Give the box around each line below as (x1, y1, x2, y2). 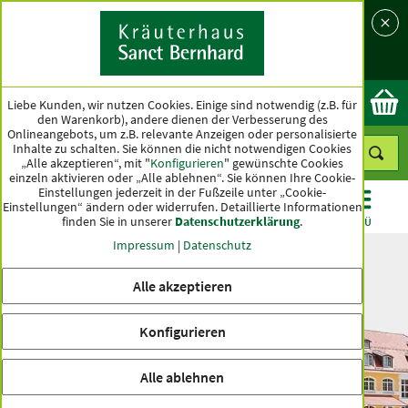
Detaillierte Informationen (219, 198, 362, 215)
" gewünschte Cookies (224, 154, 343, 171)
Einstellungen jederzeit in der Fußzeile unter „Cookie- (38, 183, 326, 200)
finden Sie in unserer (62, 212, 172, 229)
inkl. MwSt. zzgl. (9, 313, 103, 331)
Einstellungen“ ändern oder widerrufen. (2, 198, 220, 215)
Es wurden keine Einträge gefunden (96, 265, 312, 283)
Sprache (9, 17, 56, 35)
